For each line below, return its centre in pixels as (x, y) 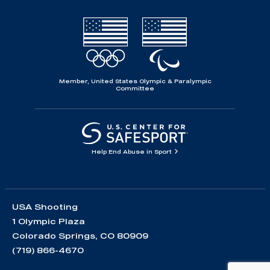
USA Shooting (45, 207)
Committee (135, 88)
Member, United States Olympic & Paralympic (135, 81)
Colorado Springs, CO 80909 (80, 236)
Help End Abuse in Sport (132, 152)
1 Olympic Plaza (49, 221)
